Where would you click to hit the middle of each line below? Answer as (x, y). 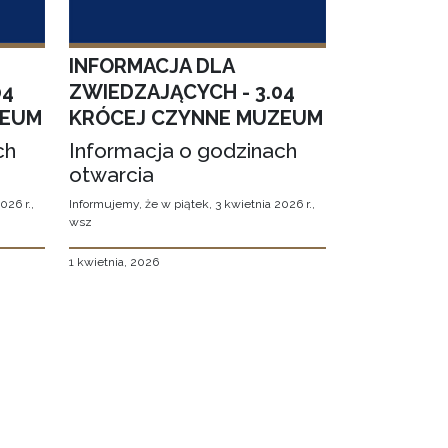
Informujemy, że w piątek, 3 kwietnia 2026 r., (191, 204)
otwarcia (111, 175)
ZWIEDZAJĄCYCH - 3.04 (181, 92)
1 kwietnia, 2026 (113, 262)
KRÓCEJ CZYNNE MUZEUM (195, 118)
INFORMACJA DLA (151, 66)
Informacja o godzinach (182, 151)
